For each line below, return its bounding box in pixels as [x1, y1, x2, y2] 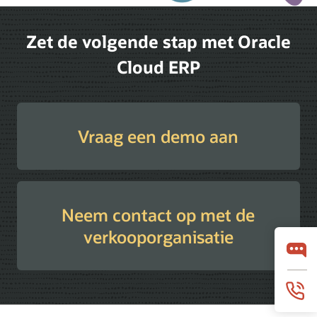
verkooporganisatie [83, 225, 234, 248]
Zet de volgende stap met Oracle [26, 30, 291, 52]
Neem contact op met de [62, 203, 255, 226]
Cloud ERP [117, 55, 200, 78]
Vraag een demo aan [78, 125, 239, 147]
